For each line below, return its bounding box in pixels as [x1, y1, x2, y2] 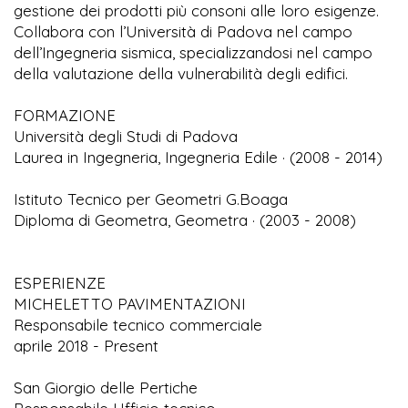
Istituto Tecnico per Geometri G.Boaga [14, 189, 288, 209]
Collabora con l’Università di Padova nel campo [14, 22, 352, 42]
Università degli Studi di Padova [14, 127, 238, 147]
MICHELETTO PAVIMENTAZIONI [14, 294, 246, 314]
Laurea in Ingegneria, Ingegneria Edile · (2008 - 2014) [14, 148, 382, 168]
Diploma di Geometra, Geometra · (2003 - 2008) [14, 210, 356, 230]
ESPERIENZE [14, 273, 106, 293]
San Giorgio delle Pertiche [14, 378, 198, 398]
